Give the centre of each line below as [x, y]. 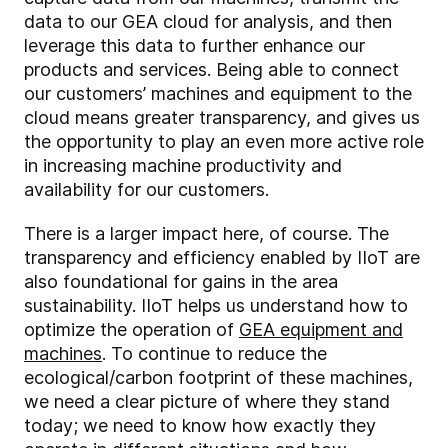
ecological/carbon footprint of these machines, [218, 378]
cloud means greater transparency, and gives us [222, 118]
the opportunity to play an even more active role [224, 142]
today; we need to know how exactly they [200, 426]
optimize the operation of [131, 330]
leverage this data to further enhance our [194, 46]
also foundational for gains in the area [181, 282]
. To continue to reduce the [214, 354]
